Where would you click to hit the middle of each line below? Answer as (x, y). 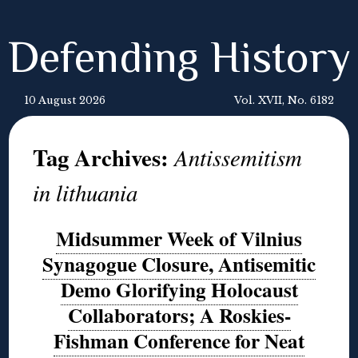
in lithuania (86, 192)
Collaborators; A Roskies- (179, 315)
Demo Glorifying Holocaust (179, 290)
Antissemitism (239, 157)
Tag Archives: (104, 157)
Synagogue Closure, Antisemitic (179, 264)
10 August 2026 (65, 100)
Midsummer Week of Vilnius (179, 239)
